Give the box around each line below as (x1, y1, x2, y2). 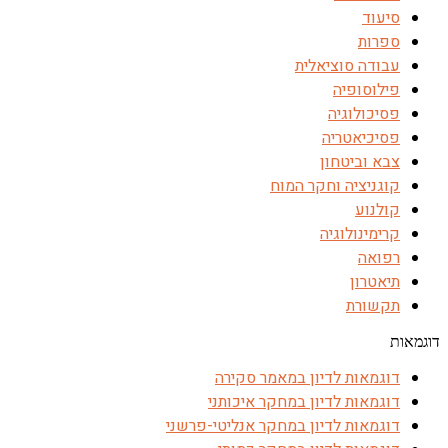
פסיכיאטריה (322, 126, 400, 150)
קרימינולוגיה (320, 222, 400, 246)
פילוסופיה (333, 78, 400, 102)
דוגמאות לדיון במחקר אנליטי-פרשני (166, 414, 400, 438)
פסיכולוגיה (328, 102, 400, 126)
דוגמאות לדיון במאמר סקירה (215, 366, 400, 390)
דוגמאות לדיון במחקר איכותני (208, 390, 400, 414)
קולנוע (355, 198, 400, 222)
